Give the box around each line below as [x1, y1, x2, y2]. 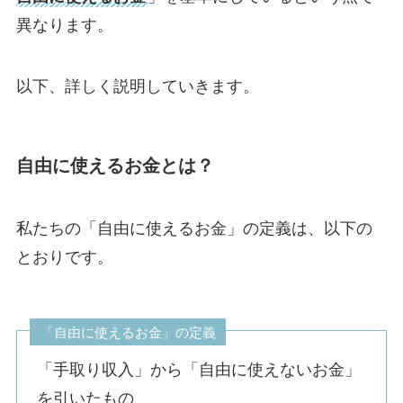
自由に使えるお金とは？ [15, 156, 214, 176]
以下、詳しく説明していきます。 [15, 77, 259, 96]
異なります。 [15, 16, 113, 35]
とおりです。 [15, 247, 113, 266]
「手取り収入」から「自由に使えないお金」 [37, 361, 362, 380]
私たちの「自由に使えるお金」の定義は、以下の [15, 219, 372, 237]
